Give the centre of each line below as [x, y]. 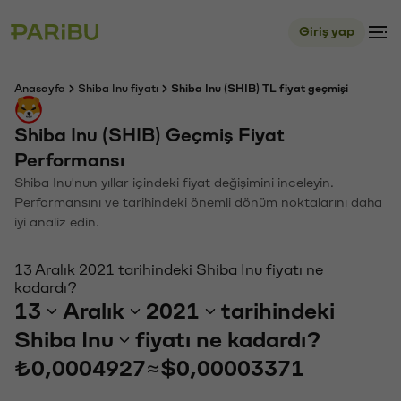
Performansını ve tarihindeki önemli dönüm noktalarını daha [198, 203]
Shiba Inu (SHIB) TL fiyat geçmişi [260, 89]
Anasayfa [40, 89]
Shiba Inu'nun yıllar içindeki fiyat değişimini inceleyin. [174, 183]
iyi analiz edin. [57, 222]
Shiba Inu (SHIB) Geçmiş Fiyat [149, 136]
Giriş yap [327, 32]
